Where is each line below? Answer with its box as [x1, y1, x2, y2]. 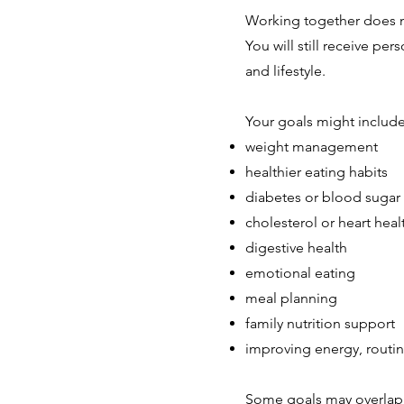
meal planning [245, 289, 337, 307]
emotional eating [245, 264, 355, 281]
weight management [245, 138, 378, 155]
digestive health [245, 239, 347, 256]
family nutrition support [245, 315, 395, 332]
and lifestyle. [245, 62, 326, 79]
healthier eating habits [245, 163, 388, 180]
